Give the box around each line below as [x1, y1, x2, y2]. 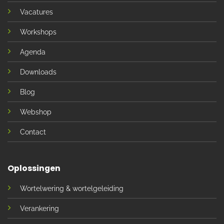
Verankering [19, 204, 59, 212]
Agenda [19, 47, 45, 56]
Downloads [19, 67, 56, 76]
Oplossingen [7, 162, 60, 174]
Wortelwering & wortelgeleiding [19, 184, 123, 192]
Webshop [19, 107, 51, 116]
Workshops [19, 27, 56, 36]
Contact [19, 127, 46, 136]
